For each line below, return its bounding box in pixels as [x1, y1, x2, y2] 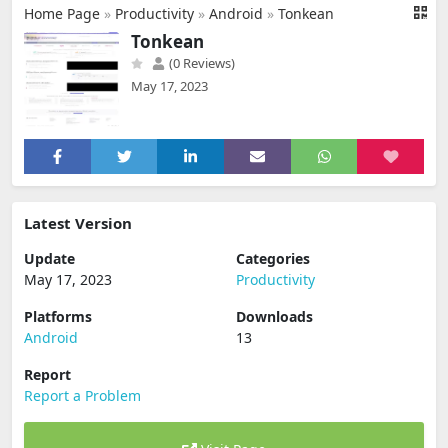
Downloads [236, 307, 313, 326]
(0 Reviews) [166, 54, 235, 72]
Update [24, 249, 75, 268]
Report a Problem [24, 386, 141, 405]
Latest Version [24, 213, 132, 233]
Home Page [24, 4, 100, 23]
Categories [236, 249, 310, 268]
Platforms [24, 307, 92, 326]
